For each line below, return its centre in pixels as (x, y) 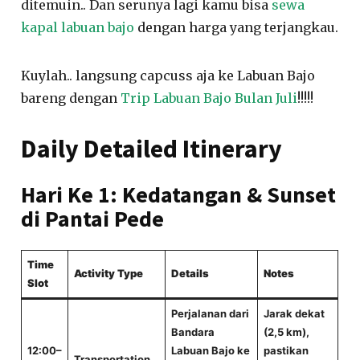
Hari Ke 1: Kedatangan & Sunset (179, 194)
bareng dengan (71, 98)
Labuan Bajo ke (210, 350)
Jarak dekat (294, 313)
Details (190, 273)
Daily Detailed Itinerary (152, 149)
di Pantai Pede (93, 219)
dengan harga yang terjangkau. (237, 27)
